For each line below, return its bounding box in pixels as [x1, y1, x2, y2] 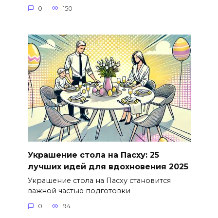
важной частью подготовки [27, 186, 130, 195]
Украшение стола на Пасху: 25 [27, 150, 159, 160]
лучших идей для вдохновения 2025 [27, 162, 188, 171]
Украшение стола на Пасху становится [27, 176, 171, 185]
